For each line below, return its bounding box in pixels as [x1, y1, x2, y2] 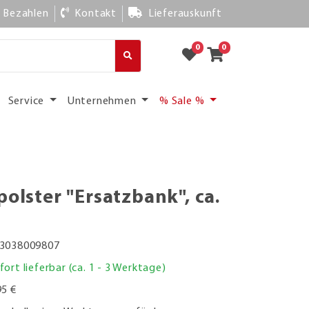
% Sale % [159, 95, 208, 107]
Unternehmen [67, 95, 139, 107]
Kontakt [74, 8, 117, 19]
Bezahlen [3, 8, 49, 19]
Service [8, 95, 48, 107]
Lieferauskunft [148, 8, 222, 19]
